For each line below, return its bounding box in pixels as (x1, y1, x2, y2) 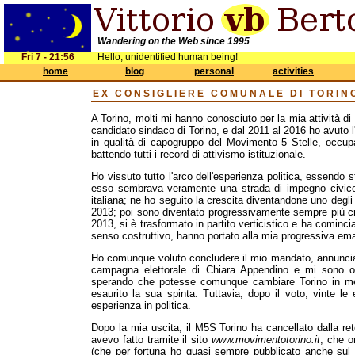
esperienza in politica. (91, 300, 191, 311)
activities (273, 66, 314, 77)
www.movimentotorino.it (211, 334, 320, 345)
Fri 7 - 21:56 (21, 52, 74, 63)
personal (194, 66, 234, 77)
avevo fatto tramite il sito (91, 334, 212, 345)
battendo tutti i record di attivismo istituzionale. (91, 148, 306, 160)
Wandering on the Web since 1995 (97, 36, 250, 47)
